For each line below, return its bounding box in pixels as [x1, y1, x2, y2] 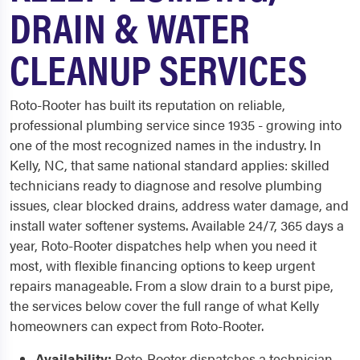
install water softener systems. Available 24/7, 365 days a [10, 215, 344, 235]
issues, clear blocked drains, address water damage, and [10, 195, 349, 215]
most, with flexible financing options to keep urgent [10, 256, 315, 275]
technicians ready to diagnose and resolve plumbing [10, 175, 322, 194]
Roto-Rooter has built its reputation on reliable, [10, 95, 285, 114]
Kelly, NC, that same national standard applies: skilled [10, 155, 329, 174]
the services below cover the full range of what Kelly [10, 296, 319, 315]
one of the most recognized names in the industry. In [10, 135, 321, 154]
